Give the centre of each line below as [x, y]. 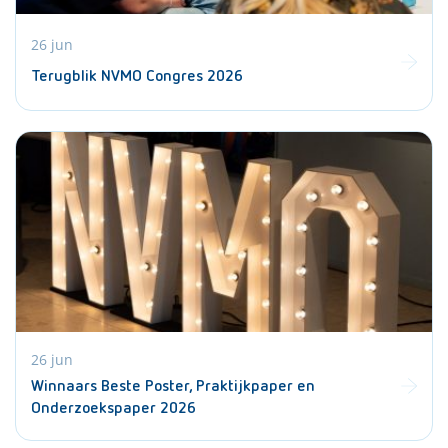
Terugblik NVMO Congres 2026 [137, 76]
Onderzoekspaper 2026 [113, 409]
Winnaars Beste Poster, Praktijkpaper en [173, 387]
